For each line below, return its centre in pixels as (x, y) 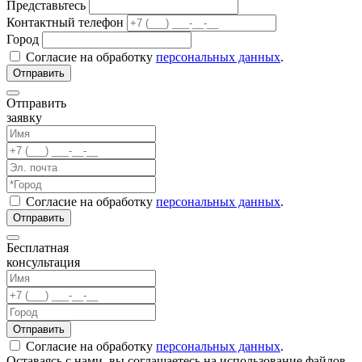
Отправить (36, 103)
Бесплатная (38, 247)
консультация (43, 262)
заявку (24, 117)
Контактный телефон (65, 22)
